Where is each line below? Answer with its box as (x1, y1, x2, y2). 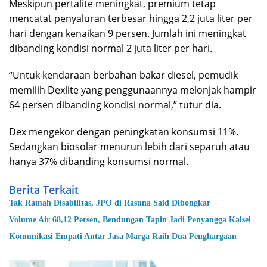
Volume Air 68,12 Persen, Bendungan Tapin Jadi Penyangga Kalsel (9, 215, 252, 225)
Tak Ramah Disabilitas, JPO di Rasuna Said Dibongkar (9, 198, 210, 208)
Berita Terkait (9, 182, 79, 197)
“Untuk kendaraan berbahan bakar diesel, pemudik (9, 69, 238, 82)
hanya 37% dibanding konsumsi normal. (9, 155, 188, 169)
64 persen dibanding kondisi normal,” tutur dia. (9, 98, 221, 112)
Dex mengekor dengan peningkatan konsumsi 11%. (9, 125, 238, 139)
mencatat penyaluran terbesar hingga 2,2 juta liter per (9, 12, 253, 26)
